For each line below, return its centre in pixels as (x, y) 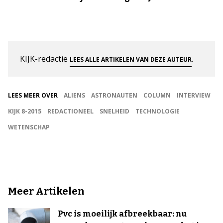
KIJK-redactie (45, 59)
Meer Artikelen (46, 191)
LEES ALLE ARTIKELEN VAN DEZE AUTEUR (131, 59)
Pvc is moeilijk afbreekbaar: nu (122, 214)
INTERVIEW (194, 95)
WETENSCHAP (29, 127)
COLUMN (157, 95)
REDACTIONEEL (70, 111)
